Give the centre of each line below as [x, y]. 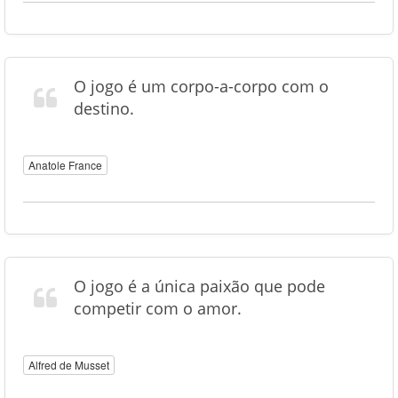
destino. [104, 108]
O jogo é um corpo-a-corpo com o [201, 86]
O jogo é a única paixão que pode [199, 286]
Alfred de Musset [69, 365]
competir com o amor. [158, 308]
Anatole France [65, 165]
